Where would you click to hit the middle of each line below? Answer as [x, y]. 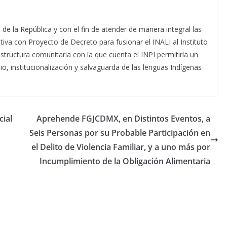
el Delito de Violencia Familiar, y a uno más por [121, 147]
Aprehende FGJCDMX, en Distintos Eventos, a [123, 119]
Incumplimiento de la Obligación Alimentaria [125, 161]
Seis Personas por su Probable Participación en [120, 133]
